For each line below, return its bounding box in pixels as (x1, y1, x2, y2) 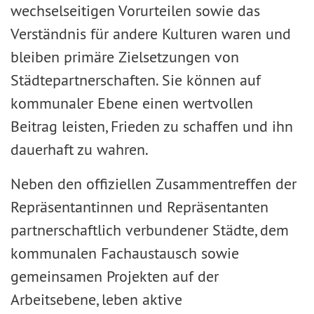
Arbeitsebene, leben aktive (11, 289, 182, 309)
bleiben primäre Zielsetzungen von (11, 47, 239, 67)
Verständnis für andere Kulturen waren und (11, 24, 291, 43)
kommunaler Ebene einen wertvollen (11, 93, 253, 113)
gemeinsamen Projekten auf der (11, 266, 219, 286)
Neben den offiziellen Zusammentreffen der (11, 174, 296, 193)
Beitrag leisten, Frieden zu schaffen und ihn (11, 116, 293, 136)
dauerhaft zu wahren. (11, 139, 149, 159)
